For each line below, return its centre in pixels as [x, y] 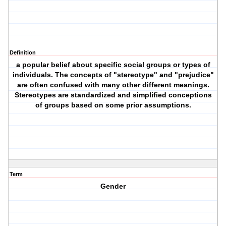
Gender [113, 186]
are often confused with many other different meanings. [113, 85]
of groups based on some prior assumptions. [113, 105]
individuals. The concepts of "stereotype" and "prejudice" [113, 75]
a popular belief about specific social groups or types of [113, 65]
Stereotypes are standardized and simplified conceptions [113, 95]
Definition [23, 53]
